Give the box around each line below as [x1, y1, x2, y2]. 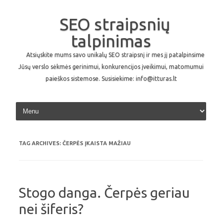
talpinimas [71, 31, 151, 50]
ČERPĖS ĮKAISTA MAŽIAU [62, 140, 131, 146]
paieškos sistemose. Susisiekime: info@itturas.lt [45, 75, 177, 82]
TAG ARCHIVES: [19, 140, 62, 146]
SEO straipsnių [59, 14, 170, 33]
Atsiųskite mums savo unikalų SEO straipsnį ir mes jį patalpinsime [26, 52, 205, 58]
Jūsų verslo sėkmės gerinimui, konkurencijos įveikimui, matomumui [18, 63, 204, 70]
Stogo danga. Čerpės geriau [19, 185, 190, 200]
